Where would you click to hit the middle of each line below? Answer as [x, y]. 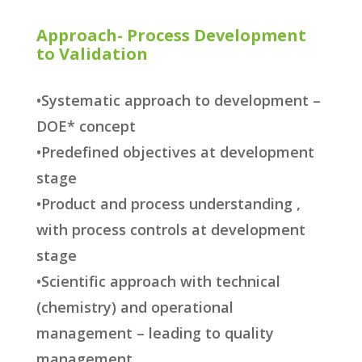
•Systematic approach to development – [178, 101]
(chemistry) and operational [135, 307]
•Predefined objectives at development [175, 152]
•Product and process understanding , [168, 204]
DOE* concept [86, 126]
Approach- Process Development [171, 36]
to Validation [92, 54]
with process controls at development [170, 230]
